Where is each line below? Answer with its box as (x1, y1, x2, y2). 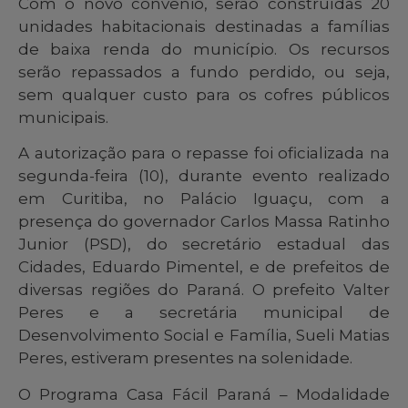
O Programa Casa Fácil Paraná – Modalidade (18, 384, 390, 403)
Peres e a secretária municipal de (18, 303, 390, 322)
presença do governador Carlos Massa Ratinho (18, 212, 390, 231)
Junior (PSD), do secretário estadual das (18, 235, 390, 254)
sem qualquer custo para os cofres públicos (18, 86, 390, 104)
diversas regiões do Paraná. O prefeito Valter (18, 280, 390, 300)
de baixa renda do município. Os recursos (18, 40, 390, 58)
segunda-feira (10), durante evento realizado (18, 167, 390, 186)
